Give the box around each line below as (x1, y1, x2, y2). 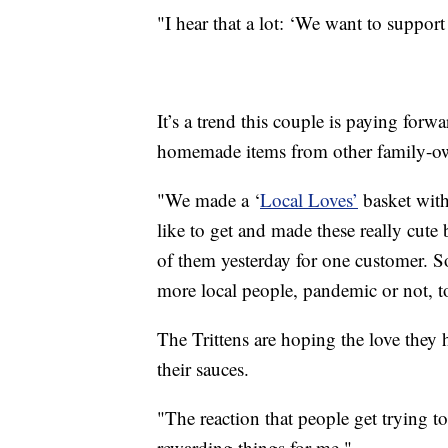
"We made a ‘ (157, 187, 260, 213)
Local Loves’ (260, 187, 358, 213)
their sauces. (157, 356, 249, 382)
